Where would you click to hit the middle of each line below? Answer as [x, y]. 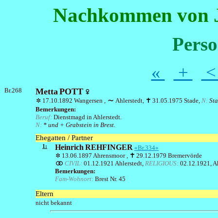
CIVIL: [74, 163]
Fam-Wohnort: [75, 179]
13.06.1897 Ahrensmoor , [96, 155]
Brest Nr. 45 [110, 179]
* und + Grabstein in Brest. [79, 125]
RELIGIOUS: [163, 163]
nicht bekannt [54, 202]
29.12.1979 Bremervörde [169, 155]
